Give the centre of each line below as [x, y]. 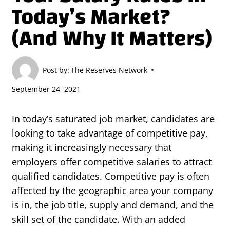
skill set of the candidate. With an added [99, 219]
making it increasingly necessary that [92, 148]
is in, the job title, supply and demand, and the [113, 205]
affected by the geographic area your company [112, 191]
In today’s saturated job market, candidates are [113, 119]
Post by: [56, 70]
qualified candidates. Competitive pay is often [111, 176]
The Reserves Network [109, 70]
